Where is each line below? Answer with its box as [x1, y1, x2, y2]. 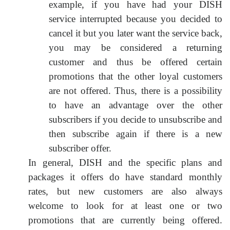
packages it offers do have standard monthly [28, 171, 222, 182]
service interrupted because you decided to [49, 13, 222, 24]
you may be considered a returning [49, 42, 222, 53]
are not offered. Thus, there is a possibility [49, 85, 222, 96]
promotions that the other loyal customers [49, 70, 222, 82]
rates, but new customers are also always [28, 185, 222, 197]
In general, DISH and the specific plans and [28, 157, 222, 168]
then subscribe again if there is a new [49, 128, 222, 139]
